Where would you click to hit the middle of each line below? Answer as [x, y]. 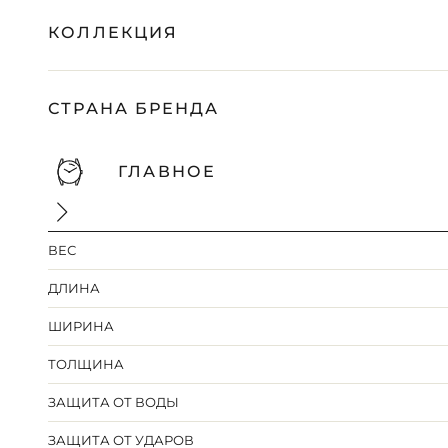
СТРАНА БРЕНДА [134, 109]
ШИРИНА [81, 326]
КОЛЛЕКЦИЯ [113, 33]
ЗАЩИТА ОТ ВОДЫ [114, 402]
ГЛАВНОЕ [167, 172]
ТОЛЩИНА [86, 364]
